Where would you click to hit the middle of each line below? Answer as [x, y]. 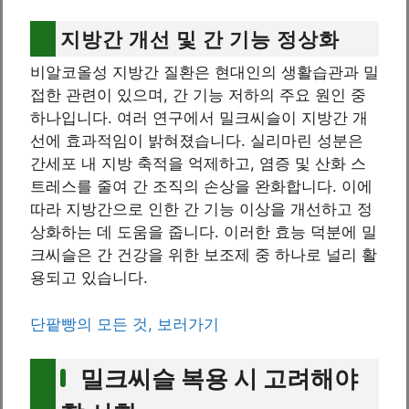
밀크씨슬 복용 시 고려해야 [219, 379]
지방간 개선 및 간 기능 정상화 [200, 39]
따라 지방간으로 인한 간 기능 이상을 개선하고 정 [201, 210]
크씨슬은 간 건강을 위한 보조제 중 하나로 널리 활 [204, 255]
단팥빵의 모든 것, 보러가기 [125, 324]
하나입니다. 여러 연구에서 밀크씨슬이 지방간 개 [199, 118]
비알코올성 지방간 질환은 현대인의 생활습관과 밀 [204, 73]
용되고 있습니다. [89, 278]
